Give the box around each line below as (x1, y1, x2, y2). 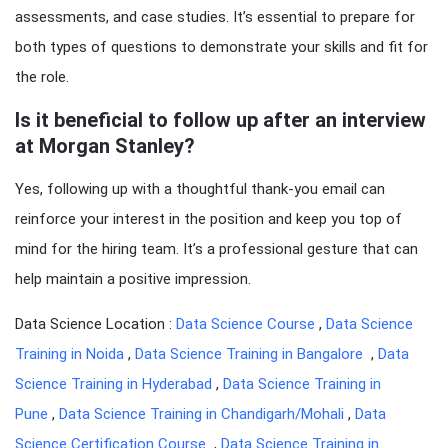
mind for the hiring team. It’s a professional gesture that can (15, 240, 418, 258)
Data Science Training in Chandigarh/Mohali (59, 405, 344, 423)
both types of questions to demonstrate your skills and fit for (15, 38, 428, 56)
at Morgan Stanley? (15, 134, 195, 158)
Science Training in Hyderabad (15, 375, 212, 393)
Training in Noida (15, 345, 124, 363)
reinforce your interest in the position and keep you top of (15, 210, 402, 228)
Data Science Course (176, 315, 315, 333)
